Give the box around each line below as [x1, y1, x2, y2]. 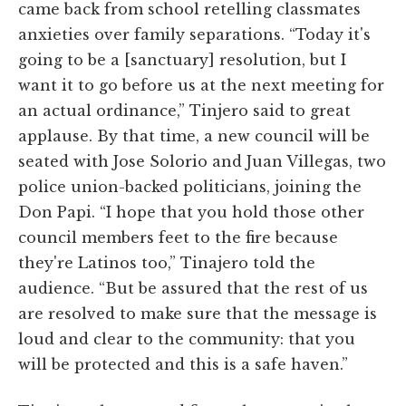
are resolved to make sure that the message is [18, 304, 377, 323]
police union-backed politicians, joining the [18, 177, 362, 196]
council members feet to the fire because [18, 227, 338, 246]
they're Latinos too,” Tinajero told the [18, 253, 315, 272]
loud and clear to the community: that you [18, 329, 355, 348]
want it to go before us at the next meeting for [18, 75, 384, 94]
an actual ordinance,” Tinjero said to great [18, 101, 351, 120]
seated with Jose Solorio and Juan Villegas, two [18, 151, 386, 170]
